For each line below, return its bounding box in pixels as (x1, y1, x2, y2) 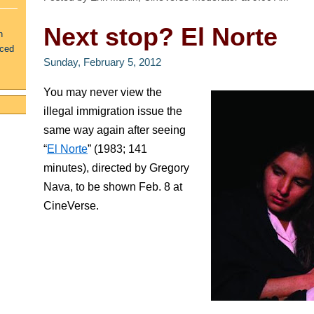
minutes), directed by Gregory (43, 162, 189, 174)
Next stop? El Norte (43, 22, 278, 51)
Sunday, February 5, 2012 (43, 57, 161, 68)
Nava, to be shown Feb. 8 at (43, 181, 182, 193)
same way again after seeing (43, 124, 186, 136)
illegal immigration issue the (43, 105, 182, 117)
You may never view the (43, 86, 162, 98)
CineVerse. (43, 200, 102, 212)
